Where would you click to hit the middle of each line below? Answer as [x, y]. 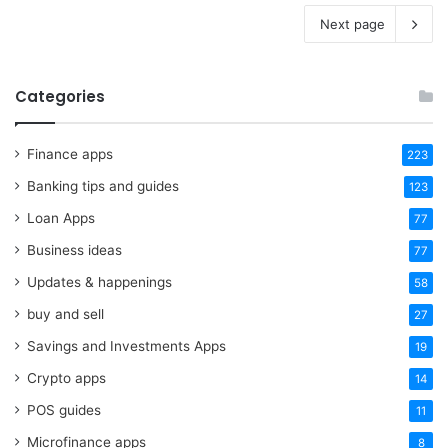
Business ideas [74, 249]
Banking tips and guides [103, 185]
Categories [60, 96]
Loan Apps [61, 217]
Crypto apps [66, 377]
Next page [352, 23]
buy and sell [65, 313]
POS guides [64, 409]
